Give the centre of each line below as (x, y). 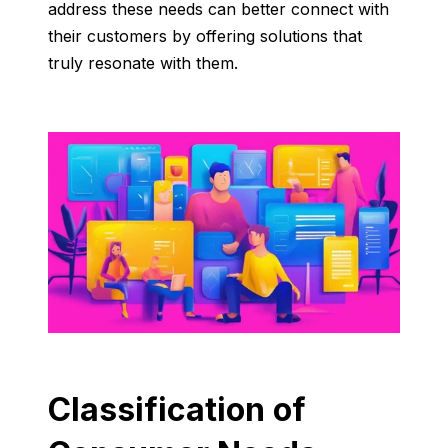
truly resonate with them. (143, 63)
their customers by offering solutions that (205, 36)
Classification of (177, 410)
